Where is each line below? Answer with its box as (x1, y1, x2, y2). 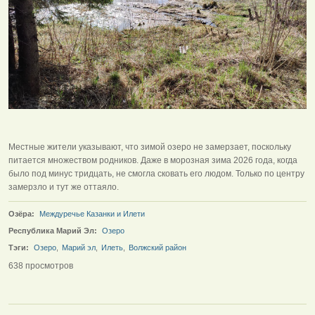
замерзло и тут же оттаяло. (8, 181, 119, 192)
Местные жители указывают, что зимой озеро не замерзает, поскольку (8, 141, 291, 152)
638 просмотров (8, 261, 73, 271)
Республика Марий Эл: (8, 226, 97, 235)
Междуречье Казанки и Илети (39, 209, 145, 218)
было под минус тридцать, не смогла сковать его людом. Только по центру (8, 168, 304, 179)
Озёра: (8, 209, 34, 218)
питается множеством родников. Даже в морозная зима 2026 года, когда (8, 155, 297, 165)
